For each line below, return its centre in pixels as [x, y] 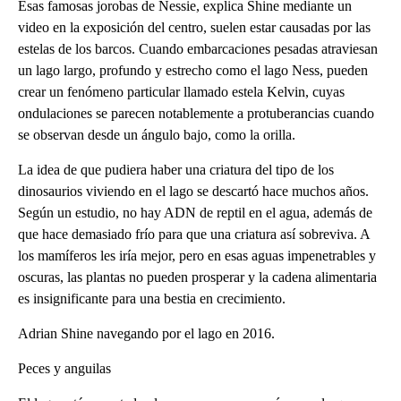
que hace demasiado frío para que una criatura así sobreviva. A [194, 234]
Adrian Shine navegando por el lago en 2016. [146, 333]
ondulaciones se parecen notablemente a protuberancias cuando [196, 113]
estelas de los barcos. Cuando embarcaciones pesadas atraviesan [198, 48]
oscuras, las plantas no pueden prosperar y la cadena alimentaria [197, 277]
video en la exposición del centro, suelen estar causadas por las [194, 27]
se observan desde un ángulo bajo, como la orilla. [157, 134]
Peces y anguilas [64, 368]
